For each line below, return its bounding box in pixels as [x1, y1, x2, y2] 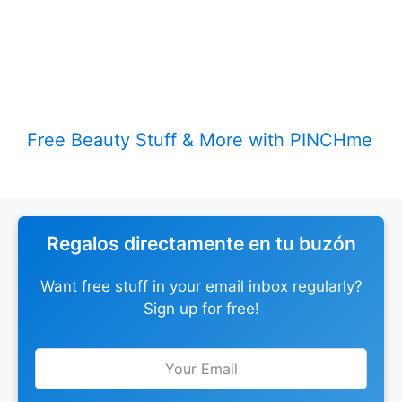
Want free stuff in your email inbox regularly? [39, 277, 363, 296]
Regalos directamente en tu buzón [46, 232, 356, 256]
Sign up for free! [143, 300, 259, 319]
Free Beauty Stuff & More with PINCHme [27, 129, 372, 152]
